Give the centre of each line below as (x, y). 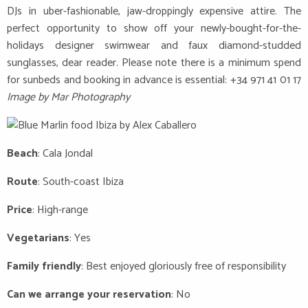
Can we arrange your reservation (89, 295)
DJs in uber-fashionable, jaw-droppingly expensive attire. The (154, 11)
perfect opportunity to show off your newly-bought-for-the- (154, 28)
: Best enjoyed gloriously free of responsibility (184, 267)
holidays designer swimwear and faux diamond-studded (154, 45)
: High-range (60, 210)
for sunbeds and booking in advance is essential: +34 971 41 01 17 (154, 80)
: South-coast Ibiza (81, 182)
